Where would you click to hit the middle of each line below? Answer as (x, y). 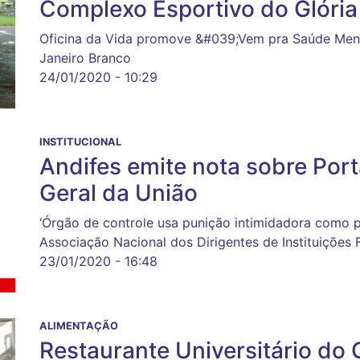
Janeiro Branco (85, 57)
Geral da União (119, 192)
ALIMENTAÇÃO (79, 325)
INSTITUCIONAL (80, 141)
